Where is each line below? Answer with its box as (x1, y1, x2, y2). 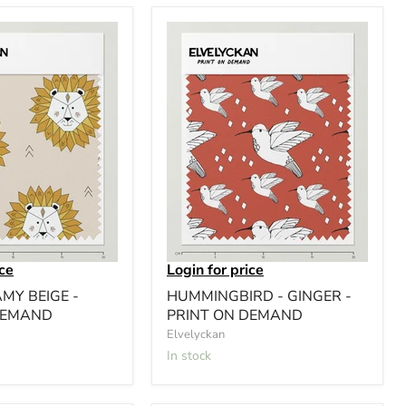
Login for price (167, 259, 264, 280)
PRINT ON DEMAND (167, 304, 303, 325)
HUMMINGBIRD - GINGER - (167, 285, 352, 306)
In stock (170, 346, 211, 364)
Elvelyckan (167, 325, 225, 343)
